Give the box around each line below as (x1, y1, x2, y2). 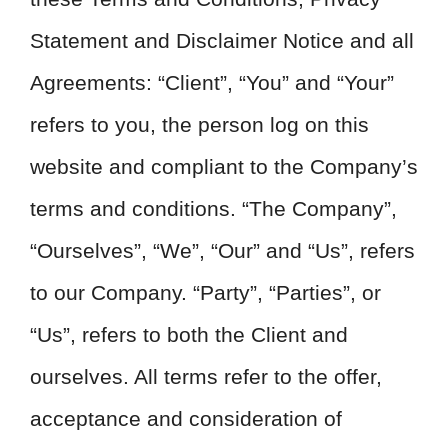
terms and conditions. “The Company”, (30, 197, 397, 220)
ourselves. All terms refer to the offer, (30, 365, 382, 388)
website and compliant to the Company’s (30, 155, 418, 178)
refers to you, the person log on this (30, 113, 369, 136)
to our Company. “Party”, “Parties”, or (30, 281, 381, 304)
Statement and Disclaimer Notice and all (30, 29, 414, 52)
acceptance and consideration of (30, 407, 342, 430)
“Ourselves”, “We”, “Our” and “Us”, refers (30, 239, 415, 262)
